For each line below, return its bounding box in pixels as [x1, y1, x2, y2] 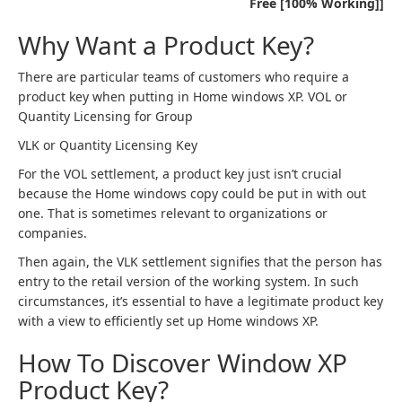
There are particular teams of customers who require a [18, 68, 349, 85]
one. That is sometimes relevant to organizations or [18, 205, 328, 222]
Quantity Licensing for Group [18, 108, 193, 125]
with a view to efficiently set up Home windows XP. [18, 312, 319, 329]
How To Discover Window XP [18, 345, 347, 380]
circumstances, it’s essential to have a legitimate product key [18, 293, 383, 310]
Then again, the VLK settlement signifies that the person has [18, 253, 382, 270]
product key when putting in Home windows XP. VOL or [18, 88, 347, 105]
